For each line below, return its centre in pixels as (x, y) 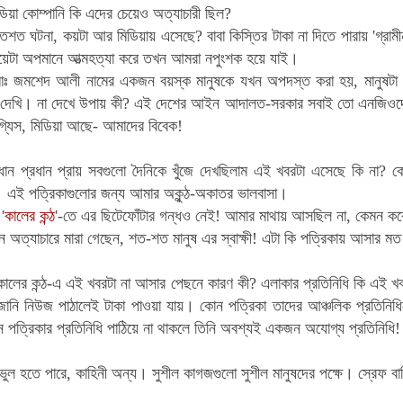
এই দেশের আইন (177, 103)
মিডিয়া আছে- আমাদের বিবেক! (104, 125)
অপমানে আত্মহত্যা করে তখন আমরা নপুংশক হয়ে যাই (155, 58)
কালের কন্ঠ (29, 215)
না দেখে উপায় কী (80, 103)
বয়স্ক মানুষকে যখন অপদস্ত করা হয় (257, 81)
